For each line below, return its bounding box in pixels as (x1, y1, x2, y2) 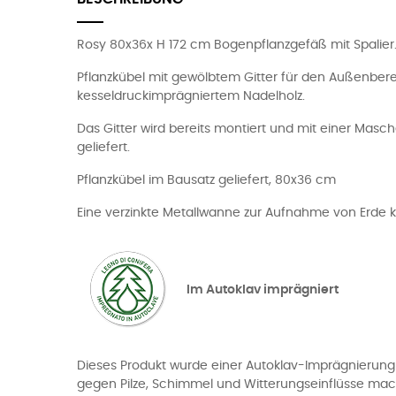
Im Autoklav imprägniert (187, 283, 339, 296)
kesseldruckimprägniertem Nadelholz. (77, 90, 305, 103)
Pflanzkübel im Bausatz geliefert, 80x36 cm (77, 174, 336, 187)
